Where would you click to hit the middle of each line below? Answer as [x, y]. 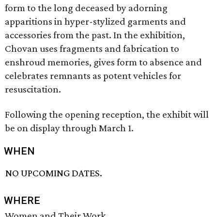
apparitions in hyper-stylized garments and [95, 21]
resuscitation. [33, 89]
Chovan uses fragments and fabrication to [92, 48]
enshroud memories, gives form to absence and [103, 62]
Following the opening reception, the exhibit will [107, 114]
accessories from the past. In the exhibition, [95, 35]
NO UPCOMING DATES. [54, 173]
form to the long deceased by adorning [86, 8]
